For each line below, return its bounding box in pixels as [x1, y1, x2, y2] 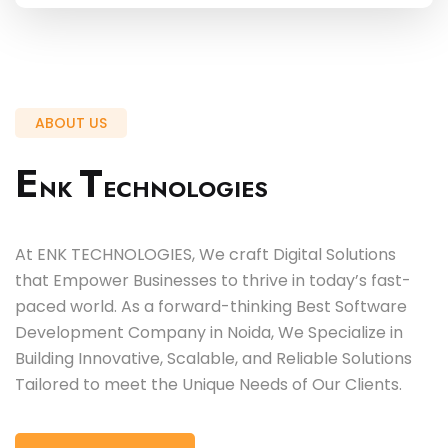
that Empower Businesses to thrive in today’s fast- [15, 269, 411, 292]
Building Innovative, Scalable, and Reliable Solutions [15, 347, 412, 370]
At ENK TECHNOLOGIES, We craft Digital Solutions [15, 243, 396, 266]
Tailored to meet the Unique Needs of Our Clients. [15, 373, 402, 396]
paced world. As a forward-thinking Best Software [15, 295, 407, 318]
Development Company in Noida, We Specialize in [15, 321, 403, 344]
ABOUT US [35, 113, 107, 133]
